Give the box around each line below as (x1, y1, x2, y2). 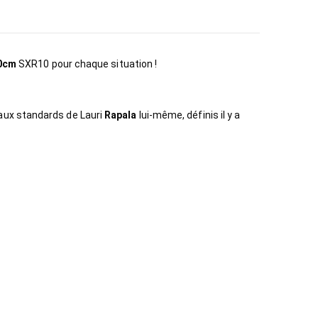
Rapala (104, 109, 139, 121)
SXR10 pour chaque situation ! (16, 57, 158, 70)
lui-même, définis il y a (138, 109, 241, 121)
